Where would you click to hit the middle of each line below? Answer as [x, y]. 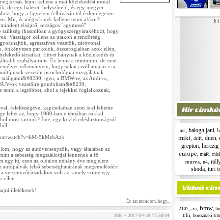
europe [188, 153]
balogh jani [201, 130]
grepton [190, 146]
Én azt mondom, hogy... [148, 202]
